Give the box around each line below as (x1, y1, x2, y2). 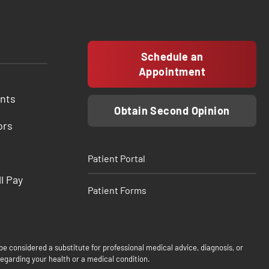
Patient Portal (87, 153, 145, 164)
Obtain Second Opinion (114, 104, 230, 117)
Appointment (139, 65, 205, 78)
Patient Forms (87, 184, 147, 196)
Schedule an (141, 50, 204, 63)
